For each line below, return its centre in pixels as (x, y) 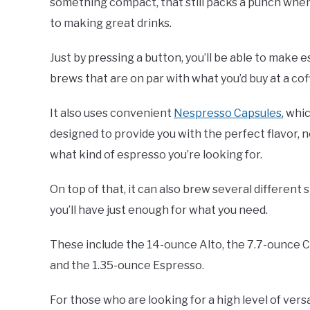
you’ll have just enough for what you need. (159, 210)
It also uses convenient (112, 113)
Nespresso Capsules (228, 113)
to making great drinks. (111, 24)
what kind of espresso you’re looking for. (156, 155)
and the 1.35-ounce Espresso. (127, 266)
